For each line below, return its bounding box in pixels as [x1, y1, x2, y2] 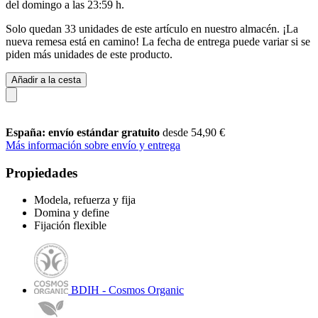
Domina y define [34, 207, 109, 219]
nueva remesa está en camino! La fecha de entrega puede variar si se [6, 35, 310, 48]
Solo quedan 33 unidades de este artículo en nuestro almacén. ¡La [6, 22, 298, 35]
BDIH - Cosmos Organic [71, 284, 184, 297]
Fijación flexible [34, 219, 106, 232]
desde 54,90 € [163, 126, 225, 138]
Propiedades [6, 165, 77, 180]
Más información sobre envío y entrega [6, 138, 180, 151]
